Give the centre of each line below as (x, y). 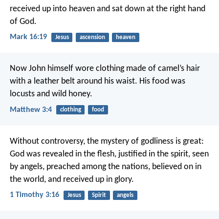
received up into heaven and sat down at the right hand (108, 9)
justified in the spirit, (153, 154)
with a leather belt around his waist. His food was (98, 82)
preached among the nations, (97, 167)
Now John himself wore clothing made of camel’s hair (105, 69)
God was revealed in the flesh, (63, 154)
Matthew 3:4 (31, 110)
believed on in (176, 167)
